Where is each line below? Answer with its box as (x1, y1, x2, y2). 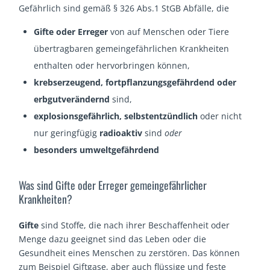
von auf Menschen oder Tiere (108, 25, 230, 37)
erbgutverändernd (34, 93, 110, 105)
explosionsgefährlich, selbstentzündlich (34, 110, 198, 122)
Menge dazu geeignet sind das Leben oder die (19, 233, 207, 245)
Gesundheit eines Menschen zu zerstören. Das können (19, 246, 240, 259)
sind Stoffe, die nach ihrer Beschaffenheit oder (39, 219, 230, 231)
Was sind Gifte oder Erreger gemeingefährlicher (19, 177, 207, 193)
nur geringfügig (34, 127, 100, 139)
